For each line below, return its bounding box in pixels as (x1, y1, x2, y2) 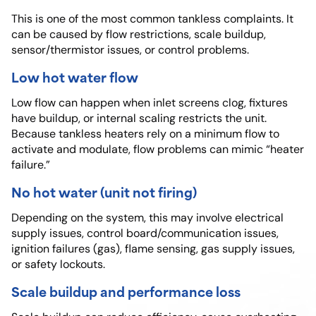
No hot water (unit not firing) (11, 181, 197, 202)
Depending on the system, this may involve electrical (11, 211, 284, 225)
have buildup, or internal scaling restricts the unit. (11, 111, 267, 126)
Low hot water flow (11, 66, 138, 87)
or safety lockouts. (11, 257, 105, 272)
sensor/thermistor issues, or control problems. (11, 43, 249, 57)
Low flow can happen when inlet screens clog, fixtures (11, 96, 288, 110)
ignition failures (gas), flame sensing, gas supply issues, (11, 242, 295, 256)
